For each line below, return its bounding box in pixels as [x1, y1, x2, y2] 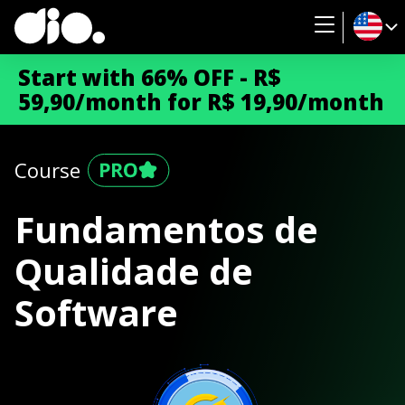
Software [14, 287, 178, 337]
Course [14, 156, 80, 184]
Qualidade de [14, 246, 253, 296]
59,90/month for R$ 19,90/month [18, 87, 384, 117]
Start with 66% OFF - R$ [18, 62, 281, 92]
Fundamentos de [14, 204, 318, 254]
